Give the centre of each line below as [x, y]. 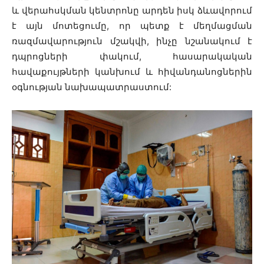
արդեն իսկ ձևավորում [197, 10]
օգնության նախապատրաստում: [92, 87]
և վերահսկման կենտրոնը [77, 10]
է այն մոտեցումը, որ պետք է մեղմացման [132, 26]
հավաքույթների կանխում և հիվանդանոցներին [132, 72]
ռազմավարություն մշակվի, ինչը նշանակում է [132, 41]
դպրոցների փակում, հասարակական [132, 56]
